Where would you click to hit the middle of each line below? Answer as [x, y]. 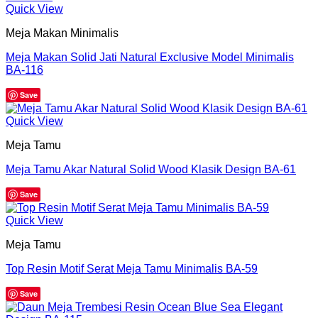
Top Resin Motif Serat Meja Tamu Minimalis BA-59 [132, 268]
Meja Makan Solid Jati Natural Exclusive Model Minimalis [150, 57]
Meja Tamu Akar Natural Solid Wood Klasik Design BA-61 [151, 169]
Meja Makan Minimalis [62, 33]
